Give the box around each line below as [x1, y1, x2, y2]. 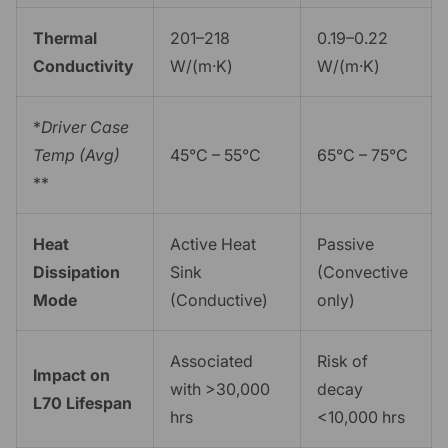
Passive [317, 233, 374, 254]
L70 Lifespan [33, 392, 132, 413]
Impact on [33, 364, 110, 385]
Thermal [33, 27, 97, 48]
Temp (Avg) [33, 144, 120, 165]
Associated [170, 350, 253, 371]
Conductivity [33, 55, 134, 76]
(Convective [317, 261, 408, 282]
